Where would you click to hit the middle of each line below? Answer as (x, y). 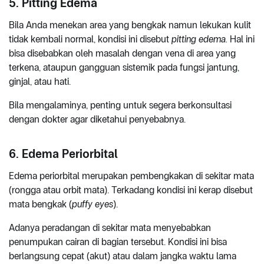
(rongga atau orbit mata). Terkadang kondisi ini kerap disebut (131, 190)
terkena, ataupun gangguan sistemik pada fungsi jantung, (124, 68)
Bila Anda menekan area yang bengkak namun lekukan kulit (130, 25)
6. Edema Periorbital (63, 154)
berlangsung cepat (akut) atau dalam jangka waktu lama (123, 256)
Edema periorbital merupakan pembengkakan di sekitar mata (131, 176)
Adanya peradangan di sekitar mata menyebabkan (110, 228)
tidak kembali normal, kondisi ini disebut (90, 39)
